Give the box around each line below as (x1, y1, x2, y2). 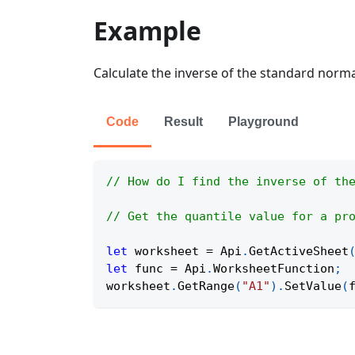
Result (164, 115, 203, 129)
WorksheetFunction (213, 261, 334, 277)
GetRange (177, 279, 235, 294)
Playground (228, 115, 299, 129)
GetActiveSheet (249, 244, 349, 259)
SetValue (284, 279, 342, 294)
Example (94, 13, 201, 48)
